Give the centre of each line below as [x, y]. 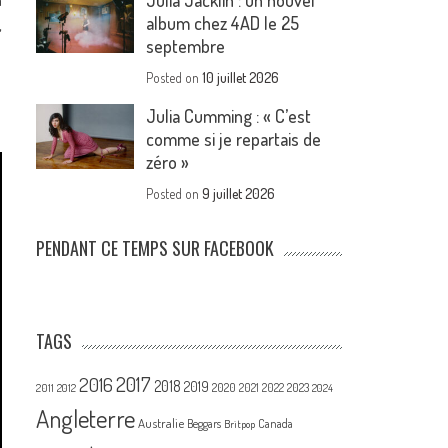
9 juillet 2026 [239, 194]
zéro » [168, 162]
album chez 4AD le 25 [223, 23]
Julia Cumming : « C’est [229, 116]
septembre [186, 46]
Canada [276, 423]
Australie [161, 423]
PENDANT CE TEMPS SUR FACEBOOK [155, 248]
